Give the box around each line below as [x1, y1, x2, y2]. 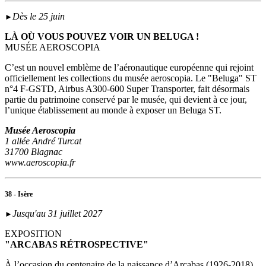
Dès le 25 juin [12, 11, 65, 22]
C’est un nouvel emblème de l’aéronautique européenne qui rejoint [5, 62, 254, 73]
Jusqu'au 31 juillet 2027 [12, 208, 102, 219]
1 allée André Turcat [5, 136, 81, 147]
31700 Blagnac [5, 147, 62, 157]
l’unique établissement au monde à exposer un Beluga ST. [5, 105, 221, 116]
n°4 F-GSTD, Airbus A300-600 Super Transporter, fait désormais [5, 84, 249, 94]
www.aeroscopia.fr [5, 157, 75, 168]
